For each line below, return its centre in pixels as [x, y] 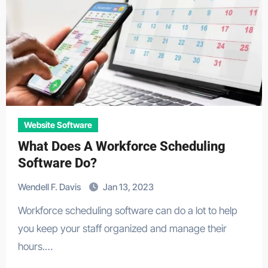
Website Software [58, 125]
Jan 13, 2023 [128, 187]
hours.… [35, 246]
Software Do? [57, 163]
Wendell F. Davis [50, 187]
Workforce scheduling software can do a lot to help [22, 211]
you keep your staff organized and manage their [122, 229]
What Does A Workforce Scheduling [121, 146]
